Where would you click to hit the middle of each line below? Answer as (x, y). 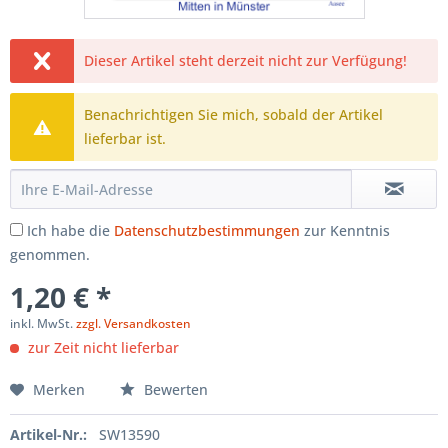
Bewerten (174, 390)
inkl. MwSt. (43, 324)
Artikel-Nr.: (48, 435)
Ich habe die (70, 231)
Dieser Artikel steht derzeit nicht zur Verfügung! (246, 61)
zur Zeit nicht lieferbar (101, 348)
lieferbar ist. (125, 139)
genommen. (50, 255)
